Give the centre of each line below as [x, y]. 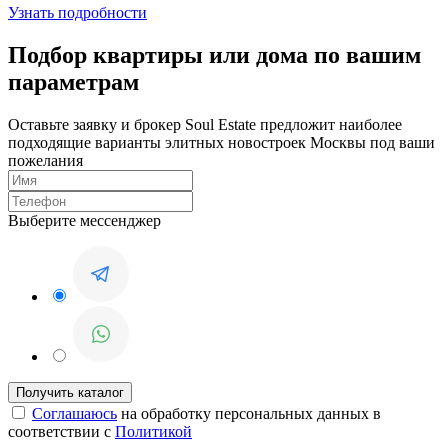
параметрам [73, 82]
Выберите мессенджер [84, 220]
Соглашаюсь [74, 413]
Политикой [153, 431]
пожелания [45, 160]
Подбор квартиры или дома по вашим [214, 55]
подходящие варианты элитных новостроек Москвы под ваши [221, 142]
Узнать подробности [77, 13]
